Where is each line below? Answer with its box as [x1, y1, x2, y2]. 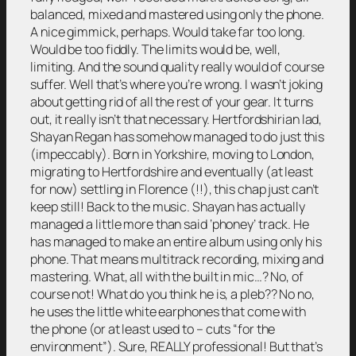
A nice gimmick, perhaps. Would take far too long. [30, 23, 306, 41]
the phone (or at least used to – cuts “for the [30, 320, 276, 339]
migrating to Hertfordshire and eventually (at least [30, 163, 313, 181]
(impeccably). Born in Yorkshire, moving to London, [30, 145, 315, 164]
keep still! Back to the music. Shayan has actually [30, 198, 305, 216]
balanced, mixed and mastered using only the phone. [30, 6, 324, 24]
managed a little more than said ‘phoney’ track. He [30, 215, 309, 234]
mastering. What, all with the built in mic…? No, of [30, 268, 304, 286]
